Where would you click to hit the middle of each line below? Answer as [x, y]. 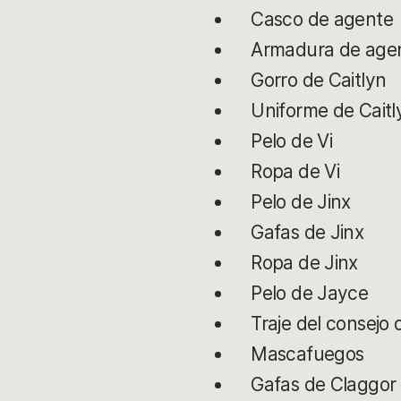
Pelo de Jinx [301, 202]
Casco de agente [322, 20]
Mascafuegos [307, 354]
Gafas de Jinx [307, 233]
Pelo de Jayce [310, 294]
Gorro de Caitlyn [319, 81]
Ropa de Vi [295, 172]
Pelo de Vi [292, 141]
